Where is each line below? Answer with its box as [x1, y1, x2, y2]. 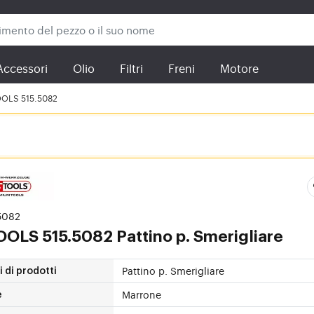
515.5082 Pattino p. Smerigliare [42, 228, 283, 245]
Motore [220, 60, 259, 76]
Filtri [120, 60, 143, 76]
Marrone [122, 287, 162, 301]
